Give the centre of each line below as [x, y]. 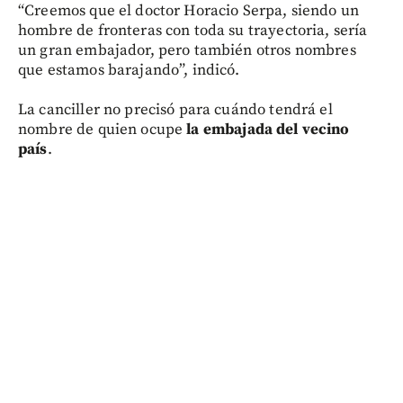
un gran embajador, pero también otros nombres [187, 50]
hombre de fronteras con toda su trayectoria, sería [193, 30]
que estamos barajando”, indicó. [129, 70]
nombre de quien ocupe [103, 129]
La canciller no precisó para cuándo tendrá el [175, 109]
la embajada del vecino [268, 129]
